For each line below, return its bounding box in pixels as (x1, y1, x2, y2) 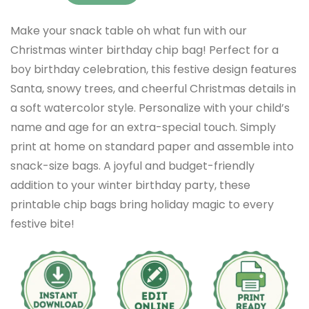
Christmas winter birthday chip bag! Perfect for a (10, 41, 279, 58)
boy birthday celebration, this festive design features (10, 61, 297, 77)
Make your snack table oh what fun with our (10, 22, 247, 39)
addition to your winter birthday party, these (10, 177, 250, 193)
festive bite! (10, 215, 74, 232)
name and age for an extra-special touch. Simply (10, 119, 276, 135)
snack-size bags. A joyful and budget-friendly (10, 157, 255, 174)
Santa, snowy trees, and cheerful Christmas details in (10, 80, 296, 97)
